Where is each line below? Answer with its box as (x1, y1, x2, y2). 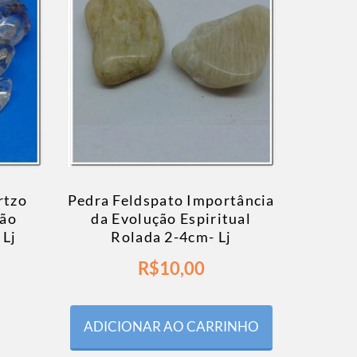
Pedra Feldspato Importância (67, 191, 275, 210)
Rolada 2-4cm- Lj (111, 228, 232, 246)
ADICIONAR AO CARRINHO (83, 318, 259, 335)
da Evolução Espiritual (91, 210, 252, 228)
